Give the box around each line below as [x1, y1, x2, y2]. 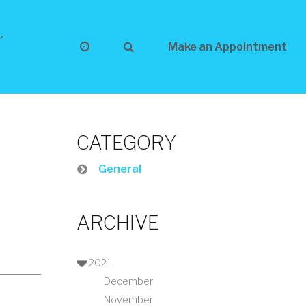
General [98, 162, 141, 176]
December [104, 275, 153, 288]
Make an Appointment [168, 40, 287, 53]
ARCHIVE [76, 210, 159, 234]
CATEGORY [76, 130, 176, 154]
